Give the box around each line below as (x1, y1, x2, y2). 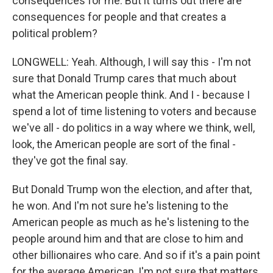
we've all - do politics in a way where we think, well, (12, 121, 255, 134)
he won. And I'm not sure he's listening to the (12, 199, 229, 212)
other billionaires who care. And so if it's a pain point (12, 249, 260, 261)
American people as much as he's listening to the (12, 216, 249, 229)
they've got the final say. (12, 154, 128, 167)
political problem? (12, 27, 97, 40)
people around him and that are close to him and (12, 232, 243, 245)
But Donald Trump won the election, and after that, (12, 183, 252, 196)
